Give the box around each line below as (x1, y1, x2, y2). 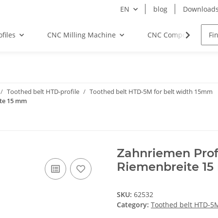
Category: (117, 200, 151, 209)
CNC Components (147, 30, 205, 39)
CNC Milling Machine (47, 30, 116, 39)
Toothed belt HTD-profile (7, 87, 79, 96)
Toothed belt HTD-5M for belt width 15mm (90, 87, 213, 96)
